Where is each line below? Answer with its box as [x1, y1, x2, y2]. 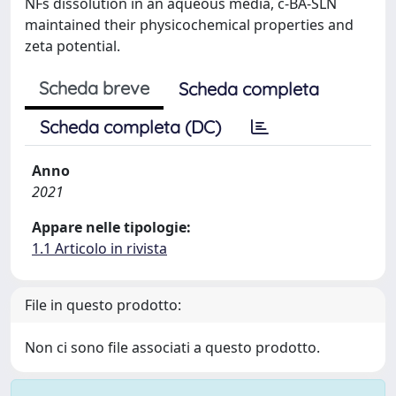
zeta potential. [25, 35, 120, 56]
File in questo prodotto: [25, 294, 181, 315]
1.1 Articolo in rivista [32, 238, 167, 258]
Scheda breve [39, 76, 149, 99]
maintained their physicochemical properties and [25, 14, 354, 34]
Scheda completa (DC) [40, 115, 221, 138]
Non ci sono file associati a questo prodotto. [25, 337, 320, 357]
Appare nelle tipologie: [32, 217, 191, 237]
